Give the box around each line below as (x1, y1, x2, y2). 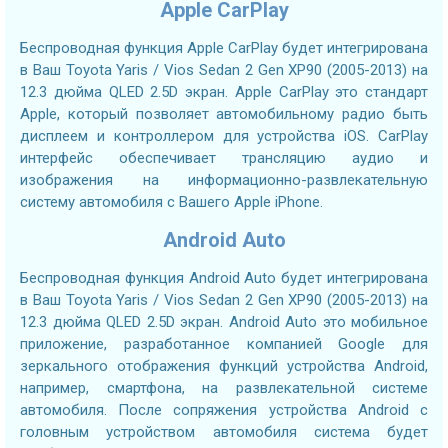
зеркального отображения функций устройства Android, (20, 357, 428, 376)
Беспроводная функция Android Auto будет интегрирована (20, 269, 428, 288)
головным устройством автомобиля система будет (20, 423, 428, 442)
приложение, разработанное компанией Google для (20, 335, 428, 354)
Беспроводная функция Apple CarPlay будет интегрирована (20, 39, 428, 58)
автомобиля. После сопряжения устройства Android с (20, 401, 428, 420)
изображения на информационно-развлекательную (20, 171, 428, 190)
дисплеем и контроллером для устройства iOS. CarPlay (20, 127, 428, 146)
